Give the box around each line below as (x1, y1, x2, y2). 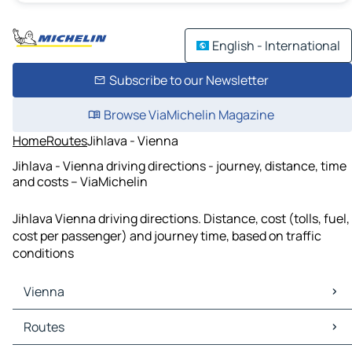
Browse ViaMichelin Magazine (103, 106, 274, 123)
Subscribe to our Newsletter (108, 71, 269, 89)
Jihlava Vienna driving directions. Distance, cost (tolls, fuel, (13, 210, 350, 228)
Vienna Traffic (16, 327, 97, 345)
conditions (13, 244, 74, 262)
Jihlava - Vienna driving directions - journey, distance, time (13, 156, 346, 174)
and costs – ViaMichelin (13, 172, 148, 190)
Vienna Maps (16, 310, 90, 328)
